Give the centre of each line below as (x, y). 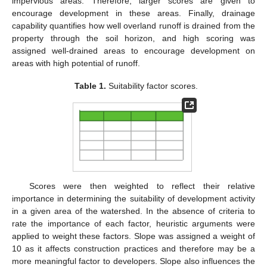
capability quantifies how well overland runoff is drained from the (133, 26)
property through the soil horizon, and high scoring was (133, 38)
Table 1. (90, 86)
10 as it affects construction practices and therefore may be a (133, 249)
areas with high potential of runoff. (76, 63)
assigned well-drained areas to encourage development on (133, 51)
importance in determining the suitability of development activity (133, 199)
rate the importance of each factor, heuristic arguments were (133, 224)
